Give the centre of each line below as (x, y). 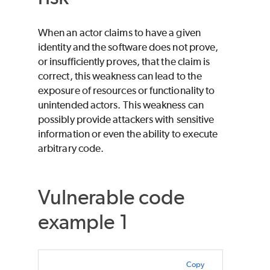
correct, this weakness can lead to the (120, 76)
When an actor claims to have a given (119, 32)
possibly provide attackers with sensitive (126, 119)
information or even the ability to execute (128, 133)
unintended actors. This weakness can (121, 105)
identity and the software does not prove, (128, 47)
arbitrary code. (71, 148)
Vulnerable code (111, 196)
